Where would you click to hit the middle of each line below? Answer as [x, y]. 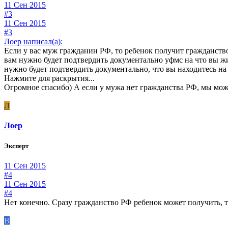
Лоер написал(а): [33, 42]
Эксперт [16, 146]
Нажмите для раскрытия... [49, 78]
